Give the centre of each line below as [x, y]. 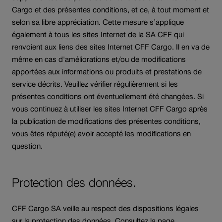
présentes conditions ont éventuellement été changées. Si [108, 96]
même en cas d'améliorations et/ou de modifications [99, 59]
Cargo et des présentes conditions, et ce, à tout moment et [111, 9]
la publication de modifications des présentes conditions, [106, 121]
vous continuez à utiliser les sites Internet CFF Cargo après [110, 109]
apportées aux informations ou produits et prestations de [107, 71]
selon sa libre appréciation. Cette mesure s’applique [98, 22]
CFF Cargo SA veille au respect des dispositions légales [105, 208]
